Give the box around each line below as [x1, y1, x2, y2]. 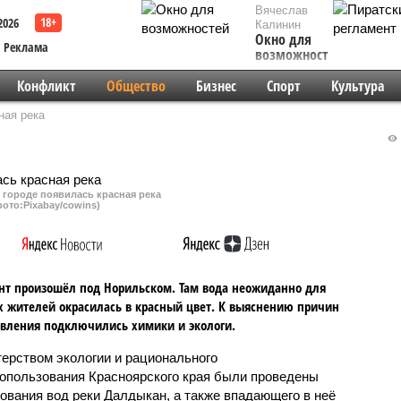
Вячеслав [255, 4, 308, 17]
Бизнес [195, 76, 236, 96]
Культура [330, 76, 384, 96]
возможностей [255, 45, 343, 64]
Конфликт [16, 76, 76, 96]
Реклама [4, 38, 48, 55]
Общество [106, 76, 166, 96]
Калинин [255, 18, 301, 31]
